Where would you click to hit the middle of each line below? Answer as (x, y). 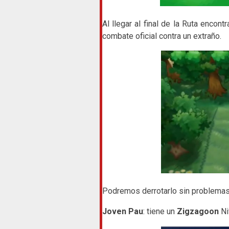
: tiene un (160, 211)
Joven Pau (122, 211)
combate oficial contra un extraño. (162, 36)
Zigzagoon (198, 211)
